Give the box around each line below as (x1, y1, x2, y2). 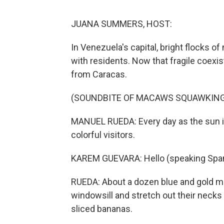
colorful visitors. (71, 129, 135, 140)
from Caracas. (71, 68, 127, 79)
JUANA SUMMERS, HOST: (71, 18, 172, 29)
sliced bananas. (71, 203, 132, 214)
